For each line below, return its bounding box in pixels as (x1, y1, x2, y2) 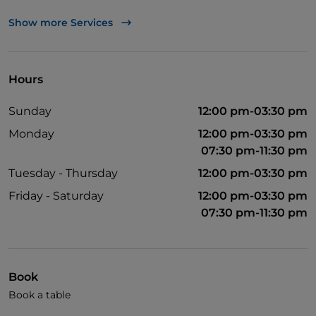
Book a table (8, 288, 71, 302)
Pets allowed (25, 63, 91, 77)
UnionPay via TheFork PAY (25, 14, 159, 28)
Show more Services (8, 16, 113, 30)
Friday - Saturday (8, 189, 104, 203)
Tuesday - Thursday (8, 166, 118, 181)
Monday (8, 127, 54, 141)
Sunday (8, 104, 51, 119)
